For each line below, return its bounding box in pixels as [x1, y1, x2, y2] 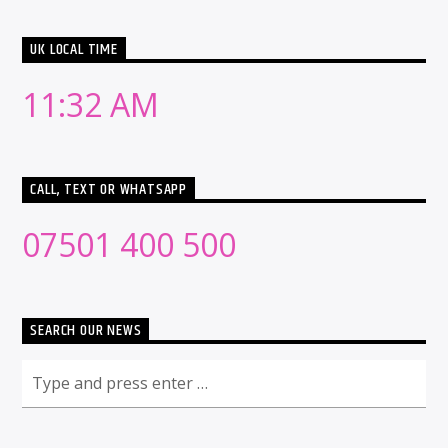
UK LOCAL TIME [30, 37, 118, 63]
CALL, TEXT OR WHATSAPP [30, 177, 188, 203]
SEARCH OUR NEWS [30, 318, 142, 344]
